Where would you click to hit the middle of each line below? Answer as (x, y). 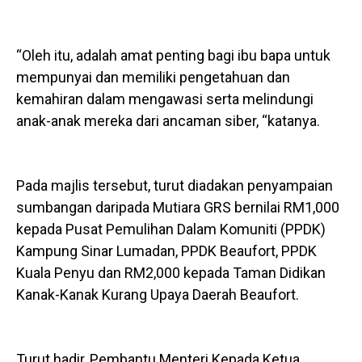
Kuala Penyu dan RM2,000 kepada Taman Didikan (171, 273)
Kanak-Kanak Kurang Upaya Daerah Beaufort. (158, 295)
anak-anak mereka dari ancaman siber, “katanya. (168, 121)
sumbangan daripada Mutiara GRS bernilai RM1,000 (178, 208)
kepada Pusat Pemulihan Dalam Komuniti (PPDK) (171, 229)
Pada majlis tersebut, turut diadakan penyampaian (175, 186)
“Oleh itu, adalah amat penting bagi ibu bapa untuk (173, 56)
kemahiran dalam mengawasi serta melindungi (165, 99)
